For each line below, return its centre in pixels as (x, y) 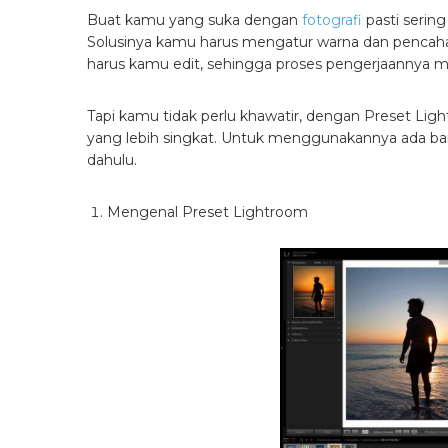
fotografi (332, 19)
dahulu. (112, 159)
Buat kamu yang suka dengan (194, 19)
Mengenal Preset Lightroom (207, 211)
